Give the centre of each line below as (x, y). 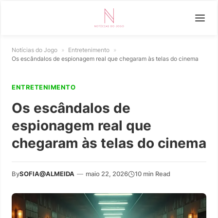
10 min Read (153, 174)
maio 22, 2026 (107, 174)
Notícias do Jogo (35, 50)
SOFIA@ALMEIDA (47, 174)
